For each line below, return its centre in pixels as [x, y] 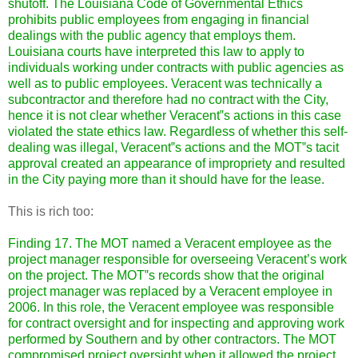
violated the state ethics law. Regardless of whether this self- [178, 131]
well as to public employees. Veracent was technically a [165, 83]
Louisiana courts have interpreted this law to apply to [156, 51]
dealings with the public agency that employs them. [152, 35]
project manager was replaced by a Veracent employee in [170, 291]
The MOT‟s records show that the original [208, 275]
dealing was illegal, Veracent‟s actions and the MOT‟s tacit [173, 147]
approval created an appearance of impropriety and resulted [177, 163]
